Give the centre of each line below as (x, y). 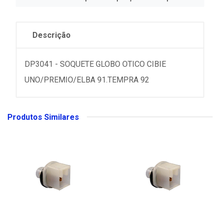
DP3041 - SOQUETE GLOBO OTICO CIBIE (95, 64)
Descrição (52, 35)
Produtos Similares (43, 117)
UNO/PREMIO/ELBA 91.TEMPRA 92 (87, 80)
